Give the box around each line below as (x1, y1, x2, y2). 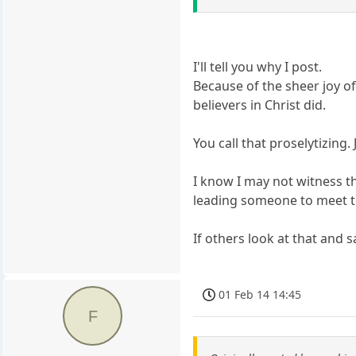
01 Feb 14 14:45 (219, 286, 302, 302)
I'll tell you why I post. (193, 57, 323, 75)
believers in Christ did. (193, 95, 327, 114)
